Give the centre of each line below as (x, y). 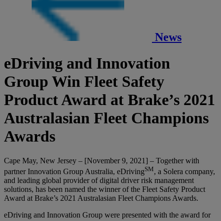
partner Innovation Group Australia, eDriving (74, 172)
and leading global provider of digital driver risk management (99, 181)
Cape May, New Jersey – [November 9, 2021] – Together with (102, 160)
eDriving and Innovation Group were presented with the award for (107, 215)
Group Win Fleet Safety (84, 82)
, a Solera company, (184, 172)
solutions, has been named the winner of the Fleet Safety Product (105, 189)
